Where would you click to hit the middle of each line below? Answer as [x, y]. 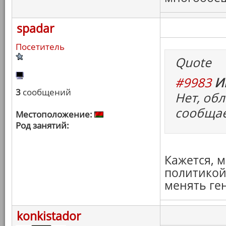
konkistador [49, 216]
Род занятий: [42, 125]
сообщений [46, 92]
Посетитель [40, 47]
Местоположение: [54, 114]
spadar [35, 28]
